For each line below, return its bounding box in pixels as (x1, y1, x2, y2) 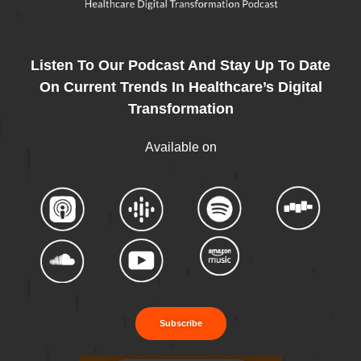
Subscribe (159, 318, 202, 329)
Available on (144, 140, 217, 155)
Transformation (127, 101, 234, 118)
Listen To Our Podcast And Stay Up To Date (31, 57, 330, 74)
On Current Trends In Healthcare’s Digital (39, 79, 322, 96)
